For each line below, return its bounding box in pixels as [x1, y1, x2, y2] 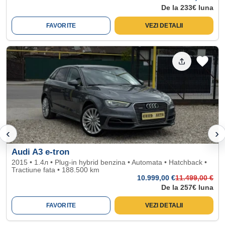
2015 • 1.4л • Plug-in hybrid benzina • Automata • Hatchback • [12, 158, 207, 167]
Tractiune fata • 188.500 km [12, 166, 99, 174]
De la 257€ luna [161, 183, 213, 192]
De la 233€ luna [161, 4, 213, 12]
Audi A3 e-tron [12, 147, 69, 157]
